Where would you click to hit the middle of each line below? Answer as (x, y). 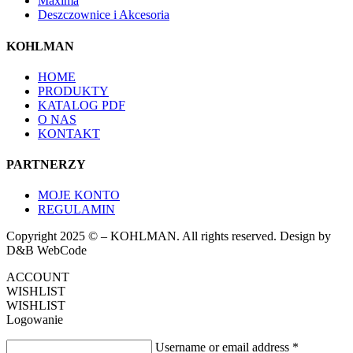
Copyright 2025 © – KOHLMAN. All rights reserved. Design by (169, 236)
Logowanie (35, 320)
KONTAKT (69, 133)
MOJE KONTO (79, 195)
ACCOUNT (38, 277)
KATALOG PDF (82, 105)
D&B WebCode (46, 251)
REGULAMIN (76, 210)
